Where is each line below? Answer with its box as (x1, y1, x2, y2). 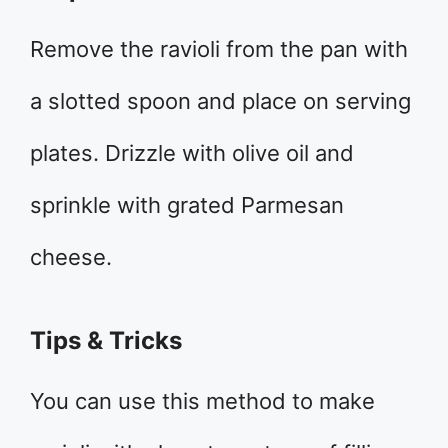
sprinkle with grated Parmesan (30, 191, 344, 218)
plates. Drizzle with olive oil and (30, 139, 354, 166)
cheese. (30, 243, 112, 270)
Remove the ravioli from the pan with (30, 35, 408, 62)
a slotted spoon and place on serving (30, 87, 411, 114)
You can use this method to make (30, 387, 375, 414)
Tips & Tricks (30, 325, 182, 355)
